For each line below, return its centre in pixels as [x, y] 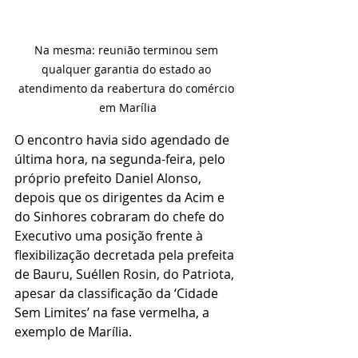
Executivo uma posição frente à [110, 236]
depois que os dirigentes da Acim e [121, 198]
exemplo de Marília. [73, 332]
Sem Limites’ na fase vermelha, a [113, 313]
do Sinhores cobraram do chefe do [121, 217]
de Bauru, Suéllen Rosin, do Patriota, [126, 274]
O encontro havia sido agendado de [123, 140]
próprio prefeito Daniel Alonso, [109, 179]
